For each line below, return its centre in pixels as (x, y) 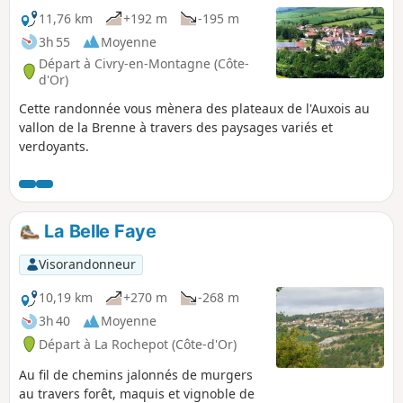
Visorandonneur (87, 264)
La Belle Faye (98, 232)
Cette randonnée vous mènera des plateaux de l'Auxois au (194, 109)
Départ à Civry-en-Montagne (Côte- (144, 63)
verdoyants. (54, 147)
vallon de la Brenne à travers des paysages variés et (176, 128)
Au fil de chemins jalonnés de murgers (136, 374)
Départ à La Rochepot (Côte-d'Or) (138, 344)
